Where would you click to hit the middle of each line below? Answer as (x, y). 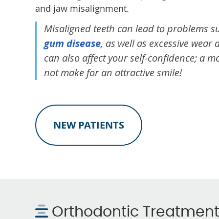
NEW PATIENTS (89, 125)
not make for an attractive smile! (113, 73)
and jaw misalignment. (82, 8)
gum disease (72, 43)
